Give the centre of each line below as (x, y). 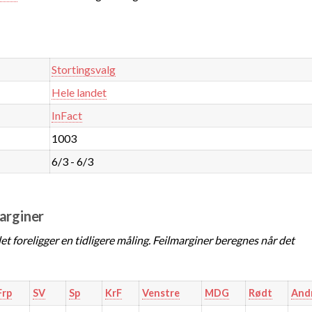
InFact (67, 115)
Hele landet (79, 92)
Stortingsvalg (84, 69)
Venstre (161, 292)
